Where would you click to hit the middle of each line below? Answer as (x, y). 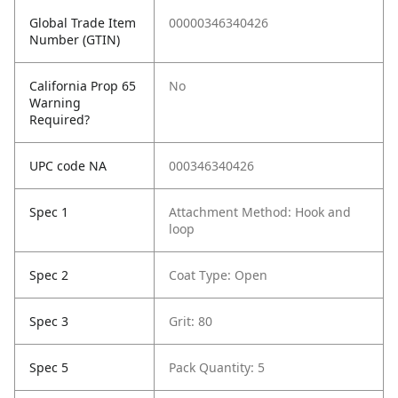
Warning (55, 103)
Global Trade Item (83, 23)
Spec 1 (49, 212)
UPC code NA (68, 166)
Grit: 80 (191, 322)
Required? (60, 120)
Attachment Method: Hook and (260, 212)
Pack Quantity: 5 (217, 368)
